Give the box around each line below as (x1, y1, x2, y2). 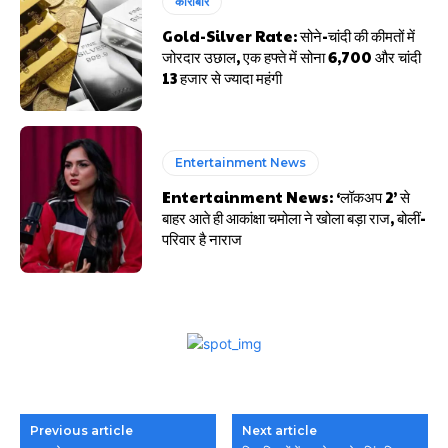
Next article (242, 423, 318, 439)
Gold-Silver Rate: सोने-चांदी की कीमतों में (162, 24, 416, 46)
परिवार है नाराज (162, 228, 243, 250)
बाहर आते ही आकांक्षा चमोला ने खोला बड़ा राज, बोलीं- (162, 207, 427, 229)
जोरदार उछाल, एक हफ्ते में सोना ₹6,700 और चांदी (162, 45, 422, 67)
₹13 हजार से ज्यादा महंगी (162, 66, 283, 88)
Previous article (30, 423, 133, 439)
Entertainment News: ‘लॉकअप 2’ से (162, 186, 411, 208)
